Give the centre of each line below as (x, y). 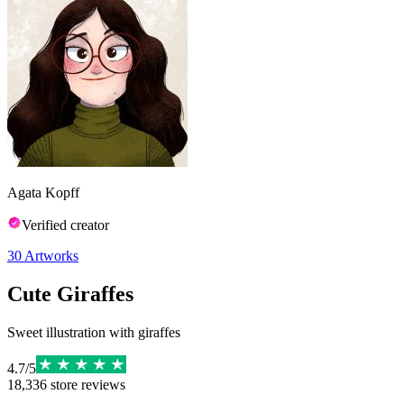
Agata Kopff (43, 193)
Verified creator (65, 225)
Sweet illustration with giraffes (94, 332)
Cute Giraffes (70, 294)
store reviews (86, 384)
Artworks (51, 256)
